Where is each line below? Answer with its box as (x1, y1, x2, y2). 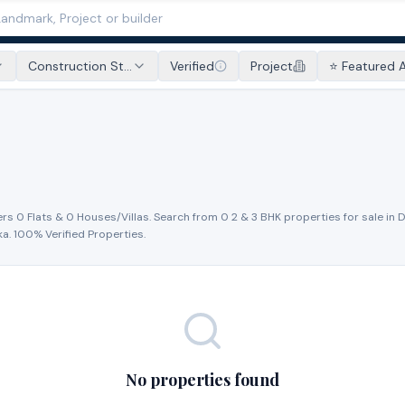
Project (250, 58, 293, 74)
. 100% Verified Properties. (9, 227, 146, 241)
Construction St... (28, 58, 132, 74)
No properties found (125, 369, 279, 391)
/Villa (117, 210, 143, 224)
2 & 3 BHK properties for (229, 210, 362, 224)
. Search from (149, 210, 221, 224)
